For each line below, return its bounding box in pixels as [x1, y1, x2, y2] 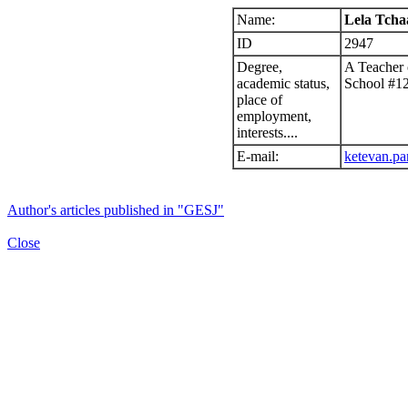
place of [237, 92, 282, 107]
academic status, [237, 76, 330, 91]
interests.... [237, 125, 298, 140]
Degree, [237, 59, 282, 75]
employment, [237, 108, 311, 124]
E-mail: [237, 148, 279, 164]
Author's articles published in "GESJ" [7, 202, 224, 218]
